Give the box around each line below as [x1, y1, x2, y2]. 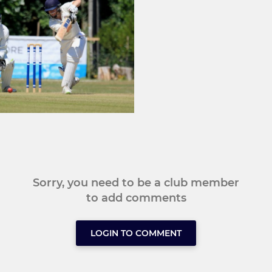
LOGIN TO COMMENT [90, 228, 182, 239]
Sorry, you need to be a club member [33, 176, 239, 190]
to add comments [86, 191, 186, 205]
